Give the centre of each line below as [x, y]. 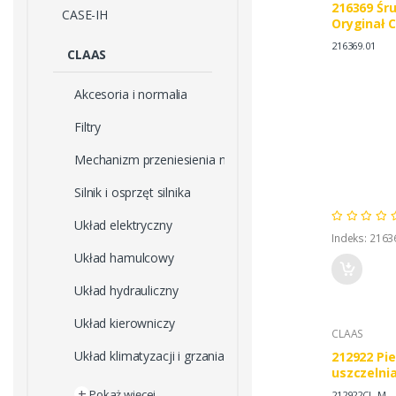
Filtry [88, 127]
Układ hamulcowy [124, 258]
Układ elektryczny [123, 225]
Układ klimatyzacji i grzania [149, 356]
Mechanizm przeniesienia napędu [168, 160]
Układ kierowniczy [125, 324]
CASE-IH [85, 15]
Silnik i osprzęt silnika [133, 193]
